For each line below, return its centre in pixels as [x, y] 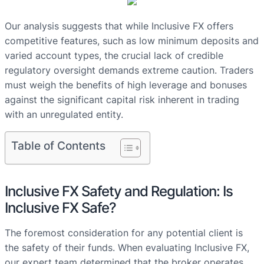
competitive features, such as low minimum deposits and [132, 41]
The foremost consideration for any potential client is [124, 233]
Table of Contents [58, 146]
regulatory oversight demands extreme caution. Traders [129, 70]
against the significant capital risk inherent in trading [122, 100]
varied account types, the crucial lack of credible [114, 56]
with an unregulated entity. [64, 115]
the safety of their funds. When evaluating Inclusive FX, [127, 248]
